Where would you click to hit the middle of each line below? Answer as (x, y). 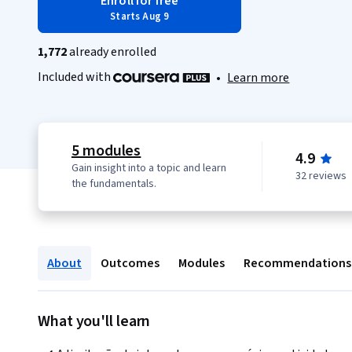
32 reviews (321, 176)
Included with (75, 77)
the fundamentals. (114, 184)
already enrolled (112, 52)
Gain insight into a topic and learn (148, 169)
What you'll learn (94, 322)
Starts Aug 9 (140, 16)
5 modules (106, 151)
